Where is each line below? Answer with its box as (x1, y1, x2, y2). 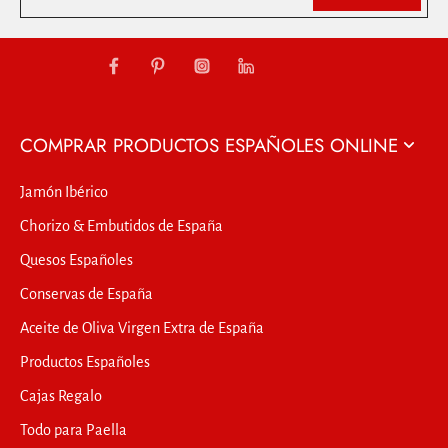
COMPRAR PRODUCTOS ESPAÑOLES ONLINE (20, 131, 398, 159)
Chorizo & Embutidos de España (20, 217, 223, 234)
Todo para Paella (20, 421, 127, 438)
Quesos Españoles (20, 251, 133, 268)
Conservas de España (20, 285, 153, 302)
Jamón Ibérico (20, 183, 108, 200)
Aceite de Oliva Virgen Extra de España (20, 319, 264, 336)
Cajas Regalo (20, 387, 102, 404)
